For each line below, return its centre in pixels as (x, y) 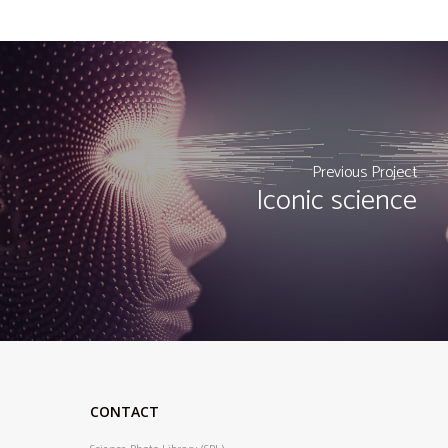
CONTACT (124, 411)
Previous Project (364, 173)
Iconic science (336, 201)
